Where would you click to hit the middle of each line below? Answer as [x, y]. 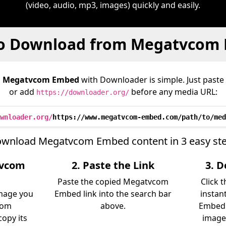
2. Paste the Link [113, 165]
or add [22, 92]
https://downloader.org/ [82, 92]
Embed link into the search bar [113, 194]
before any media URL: [173, 92]
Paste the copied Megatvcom [113, 182]
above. [113, 206]
